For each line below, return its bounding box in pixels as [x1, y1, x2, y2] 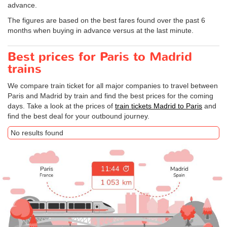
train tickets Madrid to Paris [115, 101, 202, 110]
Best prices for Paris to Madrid [8, 48, 192, 65]
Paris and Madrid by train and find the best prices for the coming [8, 91, 213, 100]
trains [8, 60, 42, 78]
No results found [11, 128, 63, 137]
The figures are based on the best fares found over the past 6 [8, 16, 205, 24]
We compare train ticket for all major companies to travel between [8, 81, 218, 90]
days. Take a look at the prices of [8, 101, 115, 110]
